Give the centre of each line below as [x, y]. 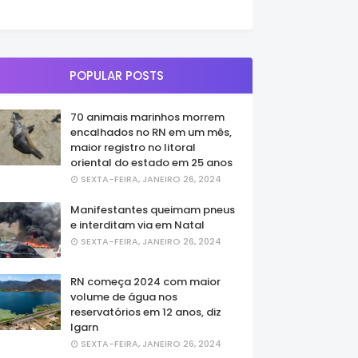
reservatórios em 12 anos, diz [146, 312]
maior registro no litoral [133, 147]
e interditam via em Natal [137, 225]
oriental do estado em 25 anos [151, 163]
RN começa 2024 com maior [145, 282]
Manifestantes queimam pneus [153, 210]
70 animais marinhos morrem [147, 117]
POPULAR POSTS [117, 76]
